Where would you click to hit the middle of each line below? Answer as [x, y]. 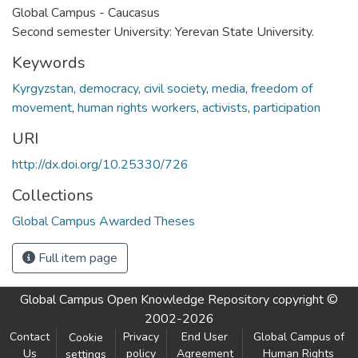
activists [225, 107]
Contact [30, 337]
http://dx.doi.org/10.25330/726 [100, 164]
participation [287, 107]
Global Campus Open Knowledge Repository [145, 300]
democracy [109, 88]
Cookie [86, 338]
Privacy [141, 337]
